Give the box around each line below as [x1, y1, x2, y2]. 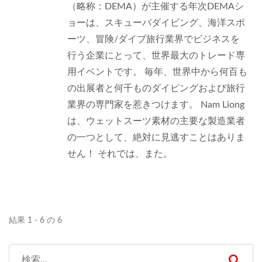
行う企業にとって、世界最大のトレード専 [67, 51, 245, 60]
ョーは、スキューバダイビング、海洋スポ [67, 18, 245, 27]
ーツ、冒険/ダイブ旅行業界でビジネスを [67, 35, 240, 44]
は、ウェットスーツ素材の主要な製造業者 [67, 116, 245, 126]
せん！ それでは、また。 [67, 149, 173, 158]
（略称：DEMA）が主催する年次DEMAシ [67, 2, 244, 11]
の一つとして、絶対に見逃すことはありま [67, 133, 245, 142]
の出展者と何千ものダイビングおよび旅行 [67, 84, 245, 93]
